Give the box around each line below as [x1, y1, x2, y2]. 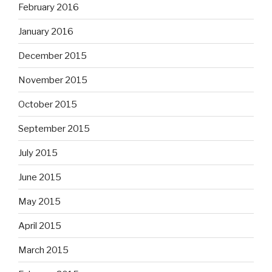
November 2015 [18, 74, 87, 86]
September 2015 [18, 123, 90, 134]
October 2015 [18, 98, 77, 110]
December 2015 [18, 50, 87, 61]
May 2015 [18, 195, 61, 207]
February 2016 [18, 1, 79, 13]
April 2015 [18, 220, 61, 231]
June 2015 [18, 171, 61, 183]
